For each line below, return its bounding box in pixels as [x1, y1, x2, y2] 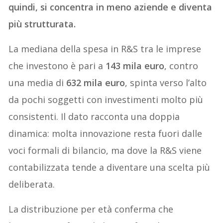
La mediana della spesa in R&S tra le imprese [8, 42, 202, 55]
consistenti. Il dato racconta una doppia [8, 110, 180, 122]
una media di [8, 76, 67, 89]
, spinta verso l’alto [125, 76, 207, 89]
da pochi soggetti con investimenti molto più [8, 93, 204, 106]
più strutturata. [8, 17, 76, 30]
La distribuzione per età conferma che [8, 203, 174, 215]
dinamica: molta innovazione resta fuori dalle [8, 127, 203, 139]
